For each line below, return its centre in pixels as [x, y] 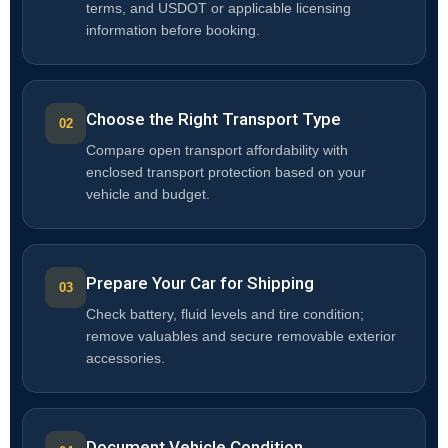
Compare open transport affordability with [217, 151]
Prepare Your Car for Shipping [200, 283]
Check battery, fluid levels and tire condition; [225, 315]
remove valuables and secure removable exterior [241, 337]
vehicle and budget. [148, 195]
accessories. [125, 359]
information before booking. [173, 31]
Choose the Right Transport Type [213, 119]
